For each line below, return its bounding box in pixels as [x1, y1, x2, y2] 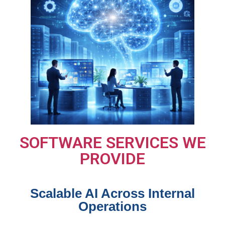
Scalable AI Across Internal [30, 185, 195, 201]
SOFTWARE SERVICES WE [19, 133, 206, 152]
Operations [78, 198, 147, 214]
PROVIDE [80, 149, 145, 168]
